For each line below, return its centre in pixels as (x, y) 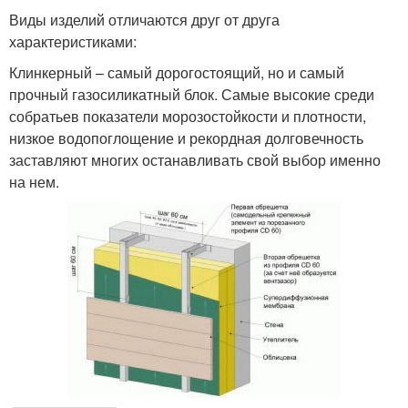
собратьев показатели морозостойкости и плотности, (188, 116)
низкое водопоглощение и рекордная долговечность (186, 138)
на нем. (34, 181)
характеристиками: (73, 41)
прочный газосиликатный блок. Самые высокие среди (192, 94)
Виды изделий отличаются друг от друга (144, 19)
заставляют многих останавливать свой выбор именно (195, 159)
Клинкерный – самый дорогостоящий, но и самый (177, 72)
